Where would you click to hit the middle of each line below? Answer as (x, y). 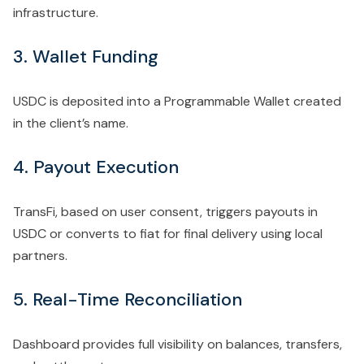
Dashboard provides (74, 344)
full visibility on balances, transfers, (240, 344)
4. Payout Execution (96, 167)
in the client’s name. (71, 123)
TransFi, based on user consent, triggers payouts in (165, 211)
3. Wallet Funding (86, 56)
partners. (40, 255)
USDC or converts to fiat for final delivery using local (168, 233)
